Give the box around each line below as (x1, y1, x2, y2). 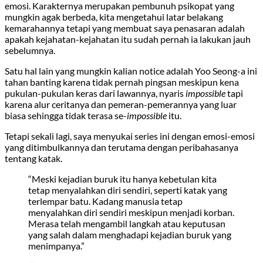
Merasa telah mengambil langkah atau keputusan (28, 217, 225, 229)
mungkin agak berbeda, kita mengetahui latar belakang (5, 11, 223, 22)
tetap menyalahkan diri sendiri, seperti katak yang (28, 184, 227, 195)
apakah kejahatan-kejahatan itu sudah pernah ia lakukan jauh (5, 33, 251, 45)
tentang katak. (5, 152, 62, 164)
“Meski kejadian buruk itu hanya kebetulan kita (28, 173, 217, 184)
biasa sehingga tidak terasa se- (5, 109, 127, 121)
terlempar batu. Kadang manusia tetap (28, 195, 183, 207)
